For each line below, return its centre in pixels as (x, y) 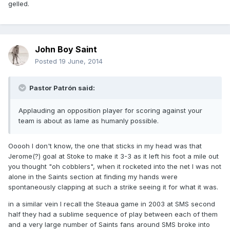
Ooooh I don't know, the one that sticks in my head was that (105, 146)
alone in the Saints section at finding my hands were (93, 177)
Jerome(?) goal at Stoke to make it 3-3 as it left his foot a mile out (113, 156)
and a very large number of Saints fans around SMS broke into (109, 225)
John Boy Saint (66, 50)
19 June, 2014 (81, 61)
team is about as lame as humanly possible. (89, 121)
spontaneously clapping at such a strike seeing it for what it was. (113, 187)
